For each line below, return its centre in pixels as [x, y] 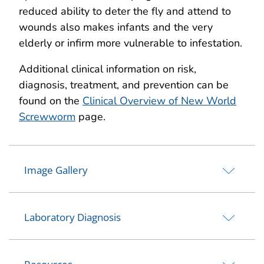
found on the [51, 100]
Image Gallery [56, 170]
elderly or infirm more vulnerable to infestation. [131, 43]
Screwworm [47, 116]
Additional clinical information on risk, [108, 69]
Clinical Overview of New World [159, 100]
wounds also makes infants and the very [116, 27]
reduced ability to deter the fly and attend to [125, 11]
